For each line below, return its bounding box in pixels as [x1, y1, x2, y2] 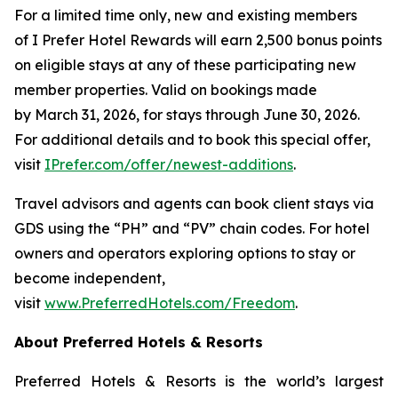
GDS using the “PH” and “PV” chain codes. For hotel [14, 219, 370, 237]
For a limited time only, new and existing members [14, 6, 357, 24]
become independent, [14, 269, 165, 287]
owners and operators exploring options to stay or [14, 244, 355, 262]
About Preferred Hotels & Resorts [14, 333, 263, 351]
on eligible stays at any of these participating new [14, 56, 356, 74]
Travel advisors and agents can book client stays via [14, 195, 374, 212]
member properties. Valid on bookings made [14, 81, 317, 99]
